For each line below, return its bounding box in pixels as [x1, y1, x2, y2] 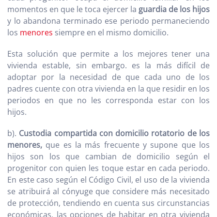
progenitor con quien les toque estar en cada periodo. [7, 163, 210, 173]
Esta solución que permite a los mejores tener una [7, 48, 210, 59]
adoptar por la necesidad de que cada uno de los [7, 72, 210, 82]
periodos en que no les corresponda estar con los [7, 95, 210, 106]
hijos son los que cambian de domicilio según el [7, 151, 210, 162]
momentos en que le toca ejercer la [7, 4, 139, 15]
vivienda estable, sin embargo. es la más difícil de [7, 60, 210, 71]
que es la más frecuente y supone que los [42, 139, 210, 150]
